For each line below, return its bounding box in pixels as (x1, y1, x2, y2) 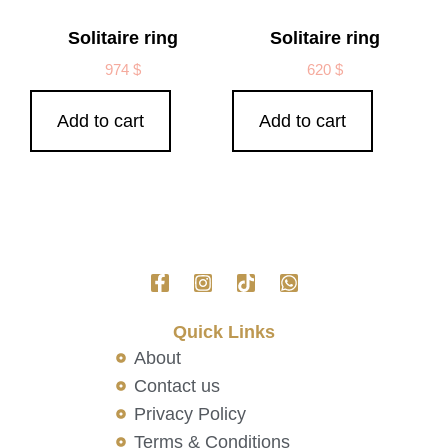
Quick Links (173, 321, 275, 342)
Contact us (133, 375, 220, 396)
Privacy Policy (133, 403, 246, 424)
